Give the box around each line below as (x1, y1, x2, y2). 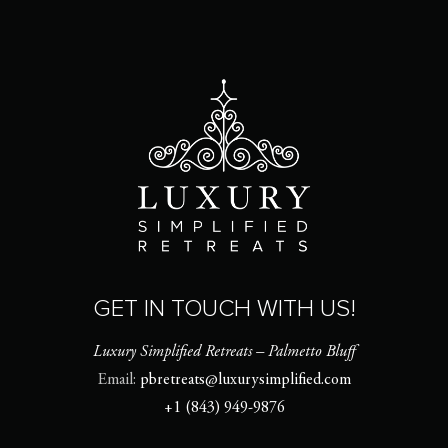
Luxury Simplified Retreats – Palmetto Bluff (93, 344, 355, 360)
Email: (97, 372, 140, 388)
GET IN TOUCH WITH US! (92, 294, 356, 323)
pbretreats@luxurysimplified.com (139, 372, 351, 388)
